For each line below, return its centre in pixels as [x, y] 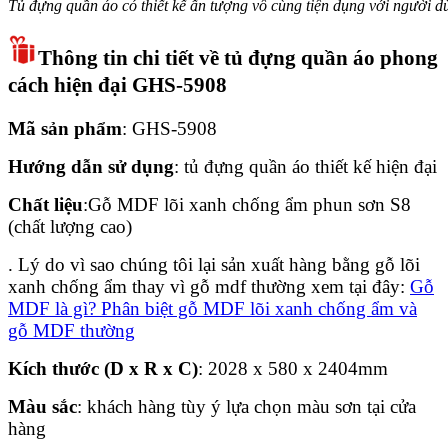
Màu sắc [42, 406]
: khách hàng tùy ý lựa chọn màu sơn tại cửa [246, 406]
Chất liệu [45, 204]
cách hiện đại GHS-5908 [117, 84]
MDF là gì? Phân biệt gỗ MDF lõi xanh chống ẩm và [212, 308]
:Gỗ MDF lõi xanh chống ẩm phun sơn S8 [247, 204]
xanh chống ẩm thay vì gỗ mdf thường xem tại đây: [209, 286]
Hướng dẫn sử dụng [91, 166]
